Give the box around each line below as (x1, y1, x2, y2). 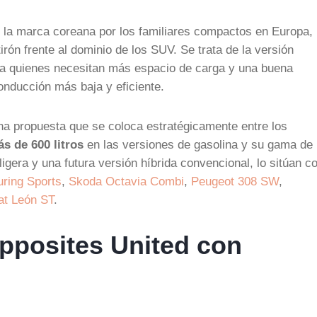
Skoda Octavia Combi (69, 175, 184, 188)
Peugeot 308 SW (191, 175, 279, 188)
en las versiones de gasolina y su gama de (83, 138, 313, 151)
